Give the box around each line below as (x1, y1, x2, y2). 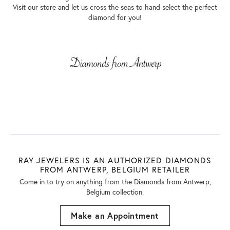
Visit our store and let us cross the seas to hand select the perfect (13, 2, 217, 12)
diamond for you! (88, 12, 142, 22)
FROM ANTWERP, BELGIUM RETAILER (40, 164, 190, 175)
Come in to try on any (19, 177, 87, 186)
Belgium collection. (86, 187, 144, 197)
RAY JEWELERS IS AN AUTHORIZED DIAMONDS (18, 155, 212, 165)
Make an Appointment (71, 209, 159, 221)
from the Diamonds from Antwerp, (102, 177, 211, 186)
